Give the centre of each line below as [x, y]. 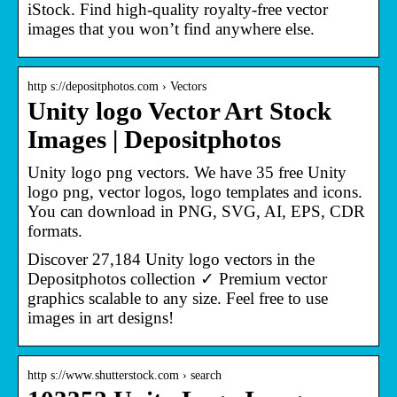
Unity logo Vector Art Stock [179, 111]
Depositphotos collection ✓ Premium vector [177, 278]
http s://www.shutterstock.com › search [125, 375]
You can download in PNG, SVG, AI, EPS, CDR [196, 211]
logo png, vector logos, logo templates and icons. [195, 191]
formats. [55, 230]
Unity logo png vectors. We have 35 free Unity [187, 172]
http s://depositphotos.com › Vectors [117, 86]
